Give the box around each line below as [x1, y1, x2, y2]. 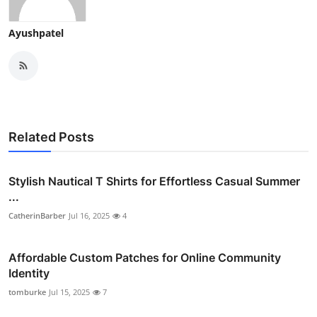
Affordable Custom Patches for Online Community [8, 250, 281, 265]
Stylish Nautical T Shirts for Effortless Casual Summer [8, 173, 300, 188]
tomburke [8, 286, 46, 297]
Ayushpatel [8, 25, 64, 40]
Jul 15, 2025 [49, 286, 90, 297]
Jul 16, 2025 [69, 209, 110, 221]
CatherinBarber [8, 209, 66, 221]
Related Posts [8, 129, 94, 144]
